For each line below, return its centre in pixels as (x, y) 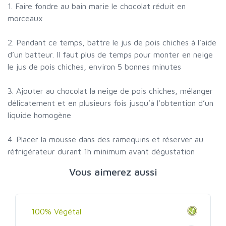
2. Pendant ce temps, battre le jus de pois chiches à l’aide (112, 43)
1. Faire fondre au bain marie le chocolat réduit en (97, 6)
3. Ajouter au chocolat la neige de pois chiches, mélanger (110, 91)
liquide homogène (39, 115)
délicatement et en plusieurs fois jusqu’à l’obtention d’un (110, 103)
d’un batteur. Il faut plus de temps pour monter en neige (110, 55)
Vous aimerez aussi (113, 172)
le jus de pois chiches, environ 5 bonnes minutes (94, 67)
